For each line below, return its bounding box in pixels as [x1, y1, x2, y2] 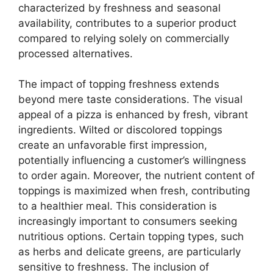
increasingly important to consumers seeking [18, 215, 237, 228]
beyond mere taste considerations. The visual [18, 93, 243, 106]
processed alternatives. [18, 47, 133, 60]
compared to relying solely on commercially [18, 32, 229, 44]
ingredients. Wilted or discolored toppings [18, 124, 222, 136]
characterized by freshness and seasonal [18, 1, 221, 14]
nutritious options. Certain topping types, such [18, 230, 244, 243]
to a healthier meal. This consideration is [18, 200, 217, 213]
